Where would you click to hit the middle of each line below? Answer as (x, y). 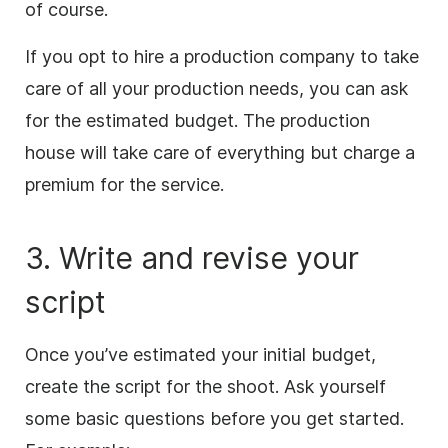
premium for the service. (124, 184)
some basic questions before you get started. (214, 418)
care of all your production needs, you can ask (216, 88)
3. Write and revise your (192, 257)
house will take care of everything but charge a (220, 152)
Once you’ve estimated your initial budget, (200, 354)
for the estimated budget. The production (197, 120)
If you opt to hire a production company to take (222, 56)
